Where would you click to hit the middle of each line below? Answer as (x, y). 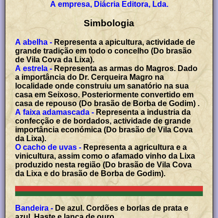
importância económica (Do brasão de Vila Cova (104, 130)
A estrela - (34, 69)
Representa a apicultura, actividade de (124, 42)
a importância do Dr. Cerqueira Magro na (90, 77)
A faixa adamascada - (55, 112)
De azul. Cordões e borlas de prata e (122, 208)
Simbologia (109, 23)
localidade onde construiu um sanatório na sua (102, 86)
